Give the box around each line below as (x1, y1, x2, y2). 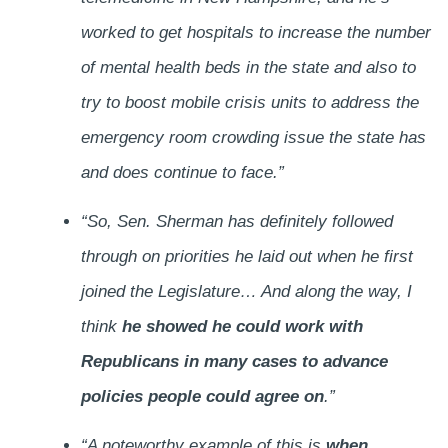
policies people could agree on (80, 386, 324, 406)
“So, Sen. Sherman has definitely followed (80, 211, 393, 231)
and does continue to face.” (80, 162, 284, 182)
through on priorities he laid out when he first (80, 246, 413, 266)
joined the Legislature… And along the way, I (80, 281, 412, 301)
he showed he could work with (121, 316, 363, 336)
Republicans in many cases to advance (80, 351, 388, 371)
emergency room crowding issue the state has (80, 127, 426, 147)
